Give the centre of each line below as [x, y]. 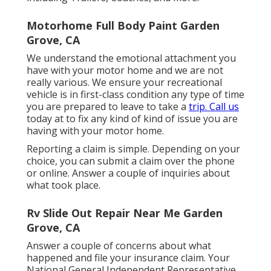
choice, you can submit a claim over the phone [131, 161]
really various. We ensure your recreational [124, 82]
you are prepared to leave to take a [108, 106]
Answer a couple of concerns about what [119, 245]
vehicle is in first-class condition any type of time [135, 94]
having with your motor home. [95, 130]
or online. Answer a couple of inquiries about [128, 173]
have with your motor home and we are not [125, 70]
